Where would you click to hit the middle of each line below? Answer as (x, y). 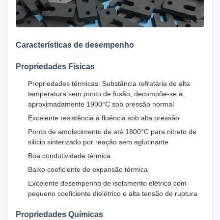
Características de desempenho (75, 45)
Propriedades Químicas (59, 214)
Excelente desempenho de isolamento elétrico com (107, 183)
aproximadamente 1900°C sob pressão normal (101, 104)
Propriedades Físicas (55, 66)
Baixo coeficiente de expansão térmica (88, 169)
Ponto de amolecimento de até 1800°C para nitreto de (112, 131)
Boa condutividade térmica (69, 155)
